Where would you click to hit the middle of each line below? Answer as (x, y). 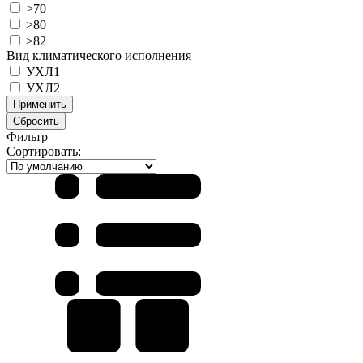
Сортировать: (44, 152)
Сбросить (36, 122)
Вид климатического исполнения (99, 56)
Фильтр (27, 137)
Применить (40, 105)
